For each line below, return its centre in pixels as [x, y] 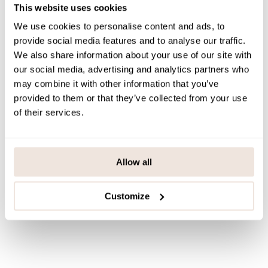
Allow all [134, 162]
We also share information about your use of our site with [133, 55]
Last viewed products [74, 122]
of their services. [49, 112]
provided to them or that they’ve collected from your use [130, 98]
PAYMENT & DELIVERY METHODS [88, 17]
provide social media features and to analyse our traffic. [130, 41]
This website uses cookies [71, 7]
